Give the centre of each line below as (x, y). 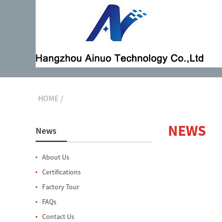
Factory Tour (61, 187)
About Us (56, 157)
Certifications (61, 172)
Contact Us (58, 217)
